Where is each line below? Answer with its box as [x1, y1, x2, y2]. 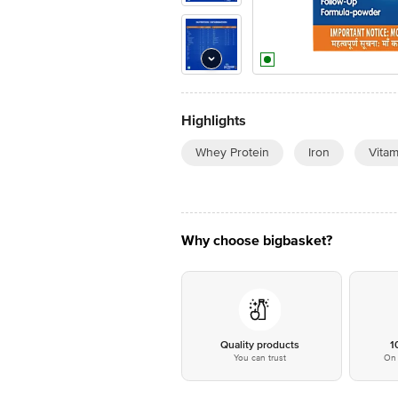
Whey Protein [195, 145, 269, 160]
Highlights [181, 112, 246, 130]
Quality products [219, 338, 299, 352]
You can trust [233, 353, 286, 363]
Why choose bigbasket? [181, 232, 332, 250]
